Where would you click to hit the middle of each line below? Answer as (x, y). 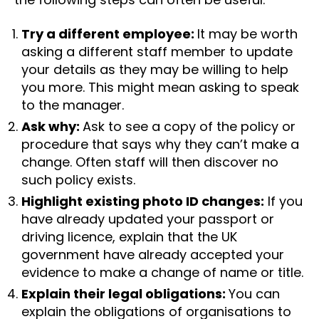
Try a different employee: (109, 33)
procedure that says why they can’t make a (160, 144)
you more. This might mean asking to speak (160, 87)
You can (254, 293)
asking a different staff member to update (157, 51)
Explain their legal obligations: (125, 293)
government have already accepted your (153, 254)
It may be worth (247, 33)
